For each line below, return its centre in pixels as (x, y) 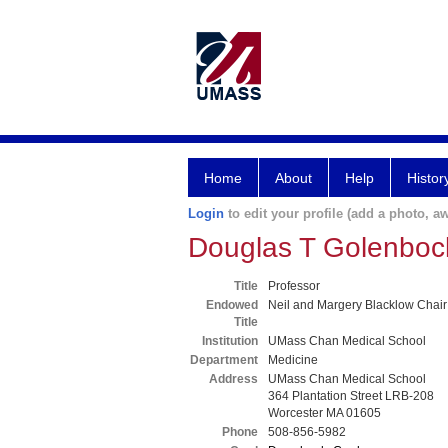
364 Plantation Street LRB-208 (351, 396)
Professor (294, 286)
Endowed (232, 305)
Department (224, 360)
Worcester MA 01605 (324, 413)
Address (233, 379)
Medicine (293, 360)
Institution (230, 341)
